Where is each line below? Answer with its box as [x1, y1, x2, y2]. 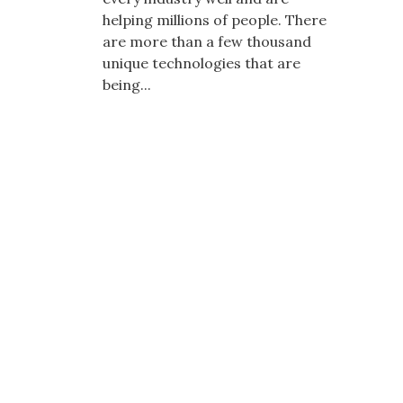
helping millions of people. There [103, 10, 327, 29]
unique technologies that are [103, 53, 300, 72]
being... [103, 75, 151, 94]
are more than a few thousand [103, 31, 311, 50]
